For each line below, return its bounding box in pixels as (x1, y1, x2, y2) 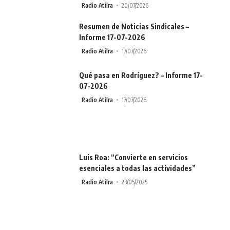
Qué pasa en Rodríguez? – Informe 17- (79, 70, 203, 80)
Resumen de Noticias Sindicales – (79, 22, 189, 31)
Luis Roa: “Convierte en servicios (79, 152, 188, 162)
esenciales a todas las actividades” (79, 163, 196, 172)
